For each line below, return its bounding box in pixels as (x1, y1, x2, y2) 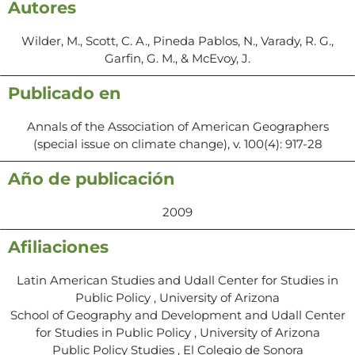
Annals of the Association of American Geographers (26, 118, 329, 134)
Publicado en (8, 82, 121, 103)
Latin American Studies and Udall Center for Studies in (17, 272, 338, 288)
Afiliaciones (8, 236, 109, 257)
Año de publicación (8, 168, 175, 189)
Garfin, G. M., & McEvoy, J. (105, 50, 250, 66)
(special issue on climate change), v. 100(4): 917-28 (32, 136, 323, 151)
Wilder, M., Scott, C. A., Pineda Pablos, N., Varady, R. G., (21, 32, 334, 48)
